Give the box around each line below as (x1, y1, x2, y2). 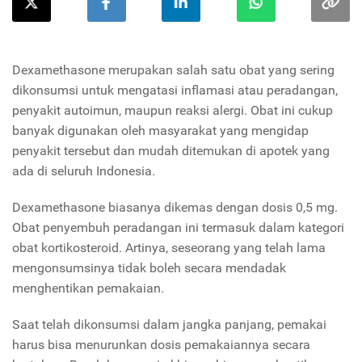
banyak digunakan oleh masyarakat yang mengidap (12, 123, 309, 139)
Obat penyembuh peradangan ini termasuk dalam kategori (12, 220, 344, 236)
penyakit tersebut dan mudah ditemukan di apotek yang (12, 143, 330, 159)
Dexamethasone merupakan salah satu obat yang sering (12, 62, 335, 78)
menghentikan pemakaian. (12, 280, 167, 297)
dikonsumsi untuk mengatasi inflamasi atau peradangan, (12, 82, 338, 99)
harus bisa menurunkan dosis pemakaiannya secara (12, 337, 310, 353)
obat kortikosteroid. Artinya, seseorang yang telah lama (12, 240, 326, 256)
